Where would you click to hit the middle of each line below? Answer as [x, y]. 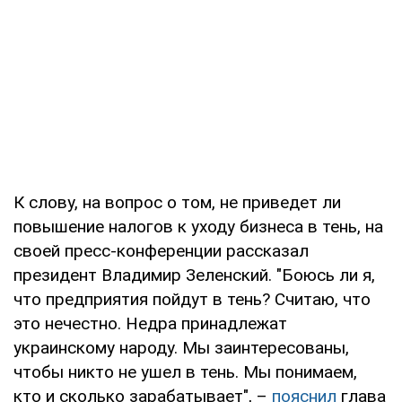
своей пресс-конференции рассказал [161, 250]
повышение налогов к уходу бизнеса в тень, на [198, 226]
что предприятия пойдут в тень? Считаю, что [192, 299]
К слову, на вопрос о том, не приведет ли [177, 202]
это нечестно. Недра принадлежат [150, 323]
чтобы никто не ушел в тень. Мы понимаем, [185, 371]
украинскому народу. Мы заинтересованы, [181, 347]
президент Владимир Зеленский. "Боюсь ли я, [194, 275]
